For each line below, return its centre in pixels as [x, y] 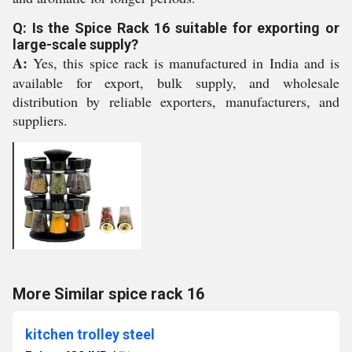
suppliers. [40, 120]
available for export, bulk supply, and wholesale [176, 82]
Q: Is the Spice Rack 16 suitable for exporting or [176, 28]
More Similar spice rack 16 [108, 294]
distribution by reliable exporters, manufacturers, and [176, 101]
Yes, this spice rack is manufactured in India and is [183, 63]
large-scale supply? [75, 44]
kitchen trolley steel [90, 334]
